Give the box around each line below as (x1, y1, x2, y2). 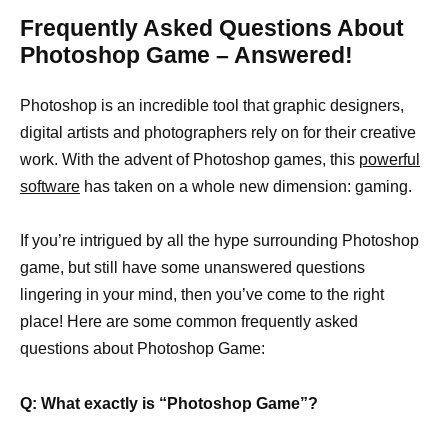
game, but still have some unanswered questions (20, 259, 365, 277)
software (20, 178, 80, 196)
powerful (359, 151, 420, 169)
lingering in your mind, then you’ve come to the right (20, 286, 384, 304)
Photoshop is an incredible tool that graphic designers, (20, 97, 404, 115)
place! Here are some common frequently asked (20, 313, 358, 331)
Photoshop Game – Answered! (20, 42, 353, 69)
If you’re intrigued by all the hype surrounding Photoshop (20, 232, 419, 250)
